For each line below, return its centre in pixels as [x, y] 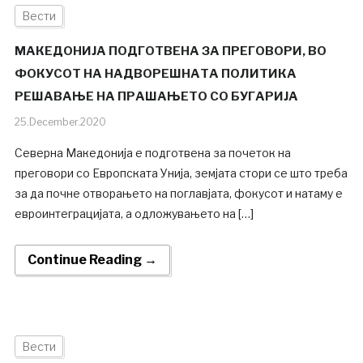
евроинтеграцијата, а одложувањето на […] [134, 214]
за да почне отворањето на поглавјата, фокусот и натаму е [178, 194]
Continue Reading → [92, 260]
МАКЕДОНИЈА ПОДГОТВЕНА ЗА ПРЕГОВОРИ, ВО [170, 51]
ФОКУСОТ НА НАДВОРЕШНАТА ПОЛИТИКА [155, 74]
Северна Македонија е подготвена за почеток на [152, 153]
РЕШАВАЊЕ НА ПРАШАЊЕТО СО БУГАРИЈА [156, 97]
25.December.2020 [60, 122]
